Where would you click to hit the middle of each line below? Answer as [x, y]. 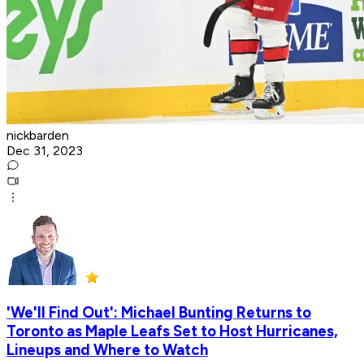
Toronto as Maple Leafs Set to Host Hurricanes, [172, 331]
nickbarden [38, 135]
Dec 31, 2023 [45, 150]
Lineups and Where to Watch [107, 350]
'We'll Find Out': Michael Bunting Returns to [159, 313]
